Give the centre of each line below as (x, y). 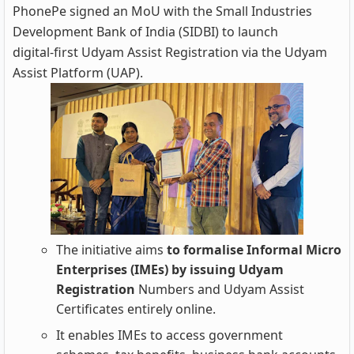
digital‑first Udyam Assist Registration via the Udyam (170, 52)
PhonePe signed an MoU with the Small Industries (162, 11)
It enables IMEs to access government (169, 335)
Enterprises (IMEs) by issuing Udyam (170, 269)
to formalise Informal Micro (252, 250)
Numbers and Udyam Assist (220, 289)
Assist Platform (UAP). (78, 73)
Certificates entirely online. (136, 309)
